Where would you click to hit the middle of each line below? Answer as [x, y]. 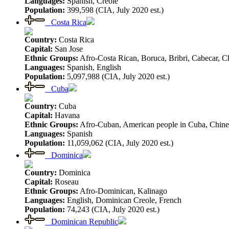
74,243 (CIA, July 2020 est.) [112, 209]
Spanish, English [93, 67]
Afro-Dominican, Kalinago [123, 191]
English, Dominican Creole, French [123, 200]
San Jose [68, 49]
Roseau [66, 181]
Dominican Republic [82, 221]
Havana [66, 115]
